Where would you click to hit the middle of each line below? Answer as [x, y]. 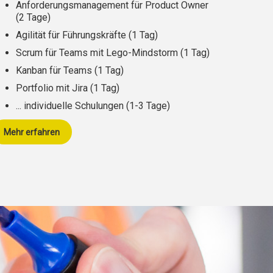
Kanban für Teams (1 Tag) [70, 70]
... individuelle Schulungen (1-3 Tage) [93, 105]
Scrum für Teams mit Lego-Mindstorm [98, 52]
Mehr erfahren [32, 133]
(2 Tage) [33, 17]
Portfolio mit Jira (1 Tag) [68, 88]
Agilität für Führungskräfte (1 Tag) [87, 35]
